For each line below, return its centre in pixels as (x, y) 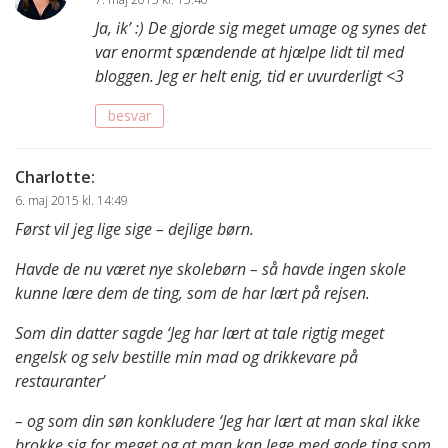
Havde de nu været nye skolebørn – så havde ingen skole (210, 269)
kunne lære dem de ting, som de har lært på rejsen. (192, 293)
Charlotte (53, 177)
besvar (129, 116)
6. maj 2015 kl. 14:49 (71, 201)
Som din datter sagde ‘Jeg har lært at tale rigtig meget (199, 333)
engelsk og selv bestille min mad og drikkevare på (186, 357)
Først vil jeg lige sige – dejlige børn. (134, 229)
